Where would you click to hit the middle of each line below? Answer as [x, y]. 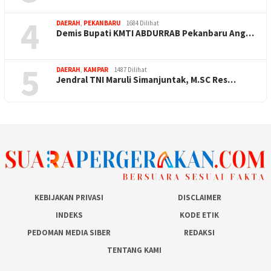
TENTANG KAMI [134, 250]
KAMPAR [96, 70]
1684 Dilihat [143, 23]
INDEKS [69, 215]
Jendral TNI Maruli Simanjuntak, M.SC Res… [146, 80]
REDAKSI [200, 233]
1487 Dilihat [131, 70]
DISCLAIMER [199, 198]
